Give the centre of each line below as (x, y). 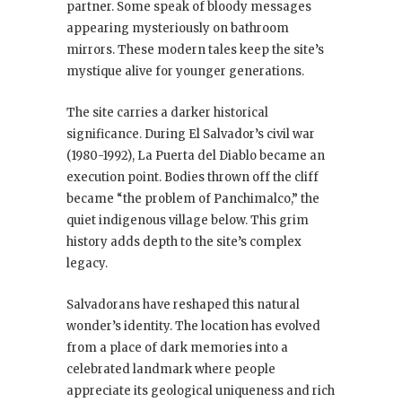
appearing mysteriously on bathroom (178, 29)
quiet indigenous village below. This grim (188, 221)
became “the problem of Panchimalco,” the (193, 199)
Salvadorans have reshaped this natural (183, 305)
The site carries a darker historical (167, 113)
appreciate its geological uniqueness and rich (201, 391)
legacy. (87, 264)
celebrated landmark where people (171, 370)
